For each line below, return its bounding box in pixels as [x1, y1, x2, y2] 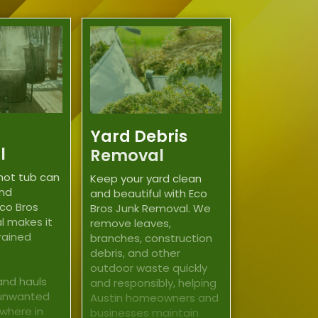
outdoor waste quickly [90, 260, 208, 275]
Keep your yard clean [90, 170, 202, 186]
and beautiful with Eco [90, 185, 208, 201]
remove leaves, [90, 215, 172, 231]
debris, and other [90, 245, 181, 261]
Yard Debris [90, 125, 188, 148]
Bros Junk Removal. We [90, 200, 212, 216]
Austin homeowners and [90, 290, 219, 305]
